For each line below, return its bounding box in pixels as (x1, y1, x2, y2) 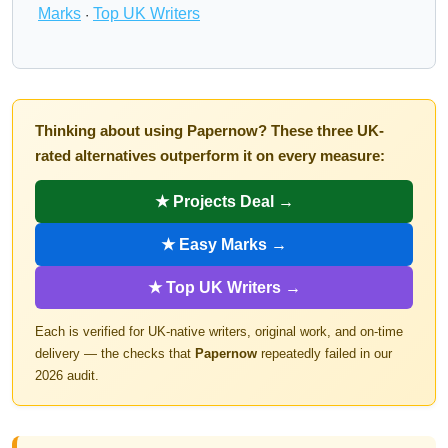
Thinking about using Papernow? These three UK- (35, 122, 384, 139)
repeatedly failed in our (257, 346, 392, 361)
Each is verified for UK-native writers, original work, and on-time (35, 324, 403, 339)
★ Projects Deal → (154, 193, 294, 210)
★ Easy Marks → (161, 236, 287, 253)
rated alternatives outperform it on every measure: (35, 147, 385, 164)
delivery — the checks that (35, 346, 195, 361)
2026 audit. (35, 368, 99, 383)
